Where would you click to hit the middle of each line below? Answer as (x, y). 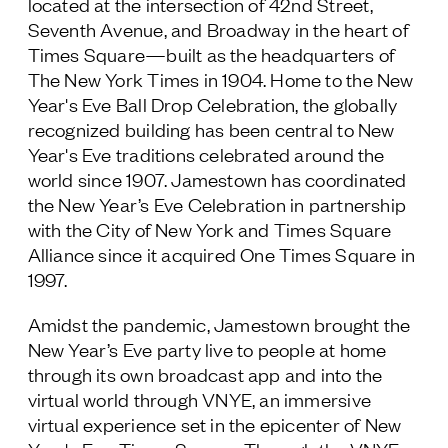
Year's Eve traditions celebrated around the (206, 153)
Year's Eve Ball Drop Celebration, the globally (212, 103)
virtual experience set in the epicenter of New (214, 423)
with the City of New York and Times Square (209, 228)
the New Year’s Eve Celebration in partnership (217, 203)
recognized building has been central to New (211, 128)
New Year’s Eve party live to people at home (207, 348)
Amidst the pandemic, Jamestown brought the (219, 323)
